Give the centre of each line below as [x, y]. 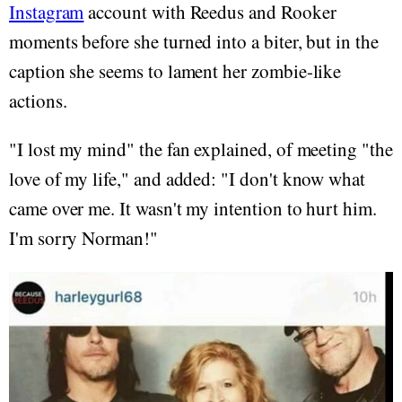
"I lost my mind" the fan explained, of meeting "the [201, 149]
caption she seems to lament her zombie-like [175, 70]
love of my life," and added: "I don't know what [188, 178]
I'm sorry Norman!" [83, 237]
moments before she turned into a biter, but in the [194, 41]
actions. [38, 100]
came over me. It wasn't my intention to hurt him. [193, 208]
